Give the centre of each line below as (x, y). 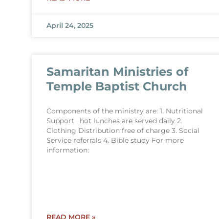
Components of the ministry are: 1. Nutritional (124, 111)
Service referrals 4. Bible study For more (115, 140)
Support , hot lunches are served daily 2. (114, 121)
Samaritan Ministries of (117, 72)
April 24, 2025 (70, 25)
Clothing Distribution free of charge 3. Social (123, 131)
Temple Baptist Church (117, 86)
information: (67, 150)
